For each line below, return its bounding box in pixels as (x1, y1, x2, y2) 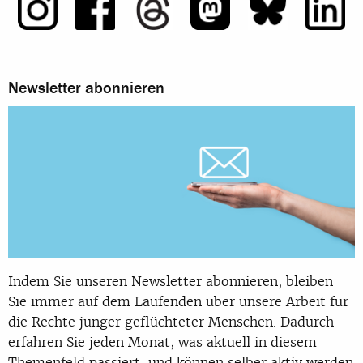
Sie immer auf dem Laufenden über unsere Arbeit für (8, 293, 348, 311)
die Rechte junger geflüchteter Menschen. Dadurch (8, 313, 334, 331)
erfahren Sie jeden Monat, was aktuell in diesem (8, 333, 317, 352)
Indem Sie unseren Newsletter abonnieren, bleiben (8, 272, 333, 291)
